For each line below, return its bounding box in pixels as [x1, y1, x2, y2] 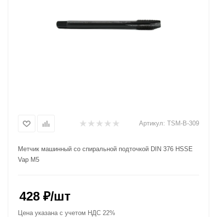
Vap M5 [18, 156, 39, 163]
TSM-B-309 [167, 120, 199, 127]
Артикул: [139, 120, 165, 127]
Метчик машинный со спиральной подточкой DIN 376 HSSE [18, 145, 193, 153]
